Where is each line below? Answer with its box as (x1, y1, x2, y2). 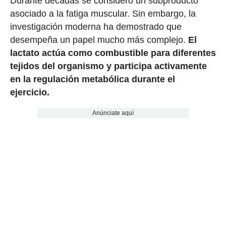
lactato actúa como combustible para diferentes (10, 48, 216, 59)
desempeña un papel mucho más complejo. (10, 35, 188, 45)
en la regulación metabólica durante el (10, 74, 175, 85)
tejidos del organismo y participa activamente (10, 61, 207, 72)
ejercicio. (10, 87, 49, 98)
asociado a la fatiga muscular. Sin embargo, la (10, 9, 196, 19)
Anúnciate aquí (92, 109, 134, 117)
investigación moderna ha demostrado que (10, 22, 182, 32)
